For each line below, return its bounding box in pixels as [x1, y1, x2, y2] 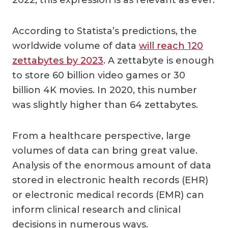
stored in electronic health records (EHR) [12, 174, 208, 186]
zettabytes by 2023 [12, 54, 103, 66]
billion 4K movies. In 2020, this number [12, 84, 197, 96]
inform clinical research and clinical [12, 204, 181, 215]
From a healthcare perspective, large [12, 130, 191, 141]
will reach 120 [139, 40, 203, 51]
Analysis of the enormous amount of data [12, 159, 211, 171]
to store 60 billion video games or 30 [12, 69, 185, 81]
